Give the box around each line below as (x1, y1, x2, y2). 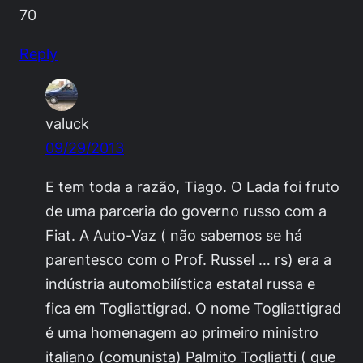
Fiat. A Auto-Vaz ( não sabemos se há (45, 226, 302, 245)
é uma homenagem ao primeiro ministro (45, 323, 318, 342)
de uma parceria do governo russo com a (45, 202, 327, 220)
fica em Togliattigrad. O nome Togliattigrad (45, 299, 341, 318)
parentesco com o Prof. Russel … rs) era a (45, 250, 331, 269)
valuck (45, 114, 89, 133)
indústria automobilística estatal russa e (45, 275, 315, 293)
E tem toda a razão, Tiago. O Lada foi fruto (45, 177, 340, 196)
